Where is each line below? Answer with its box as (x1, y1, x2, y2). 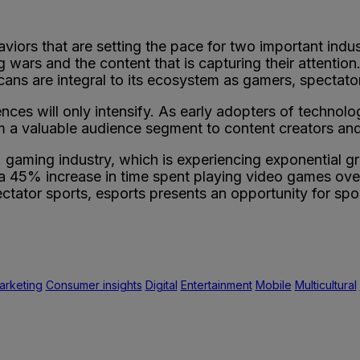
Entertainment (180, 277, 252, 292)
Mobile (255, 277, 292, 292)
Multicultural (294, 277, 357, 292)
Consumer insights (45, 277, 142, 292)
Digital (145, 277, 178, 292)
